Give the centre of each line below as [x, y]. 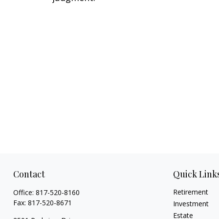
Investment [191, 204]
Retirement [191, 192]
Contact [29, 174]
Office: [24, 193]
